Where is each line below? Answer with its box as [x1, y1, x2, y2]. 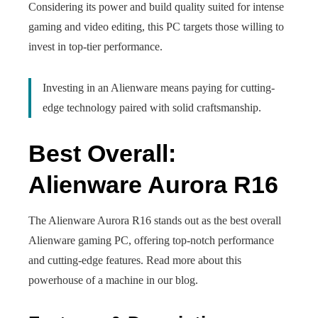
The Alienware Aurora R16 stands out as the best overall [28, 214, 281, 226]
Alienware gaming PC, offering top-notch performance [28, 234, 274, 246]
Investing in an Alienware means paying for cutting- [43, 82, 275, 94]
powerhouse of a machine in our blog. [28, 274, 198, 286]
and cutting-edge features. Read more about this [28, 254, 241, 266]
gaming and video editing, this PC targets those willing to [28, 21, 284, 33]
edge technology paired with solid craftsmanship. [43, 102, 261, 114]
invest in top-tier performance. [28, 40, 163, 53]
